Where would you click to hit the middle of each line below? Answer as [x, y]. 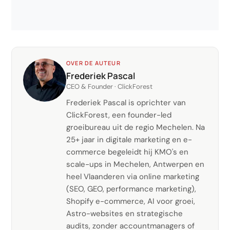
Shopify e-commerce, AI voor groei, [131, 202]
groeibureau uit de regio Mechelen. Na [136, 128]
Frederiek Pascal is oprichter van [126, 103]
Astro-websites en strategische [124, 214]
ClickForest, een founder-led [119, 115]
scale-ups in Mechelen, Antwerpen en [135, 165]
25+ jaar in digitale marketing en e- [129, 140]
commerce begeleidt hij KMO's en [127, 152]
